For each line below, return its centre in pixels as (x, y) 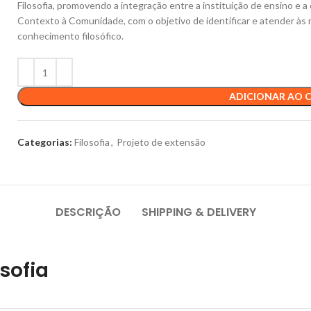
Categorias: (45, 142)
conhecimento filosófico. (71, 36)
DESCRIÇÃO (88, 212)
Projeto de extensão (161, 142)
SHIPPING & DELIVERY (199, 212)
